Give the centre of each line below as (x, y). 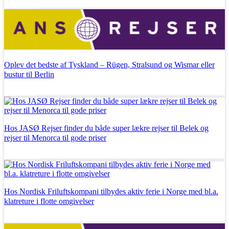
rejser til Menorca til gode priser (55, 138)
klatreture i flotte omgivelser (49, 201)
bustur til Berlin (29, 75)
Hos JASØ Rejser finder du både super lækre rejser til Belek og (106, 128)
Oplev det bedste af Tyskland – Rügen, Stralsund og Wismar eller (109, 65)
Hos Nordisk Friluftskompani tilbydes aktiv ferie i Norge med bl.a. (111, 192)
